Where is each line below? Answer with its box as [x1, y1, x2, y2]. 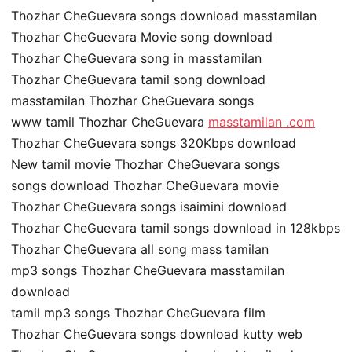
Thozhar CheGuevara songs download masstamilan [11, 7, 317, 24]
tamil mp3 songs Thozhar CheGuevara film [11, 304, 266, 321]
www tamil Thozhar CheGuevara [11, 113, 208, 130]
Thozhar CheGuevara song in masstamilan [11, 49, 262, 66]
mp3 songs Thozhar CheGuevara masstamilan [11, 262, 284, 278]
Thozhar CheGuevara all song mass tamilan [11, 240, 269, 257]
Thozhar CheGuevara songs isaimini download [11, 198, 287, 214]
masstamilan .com [208, 113, 315, 130]
